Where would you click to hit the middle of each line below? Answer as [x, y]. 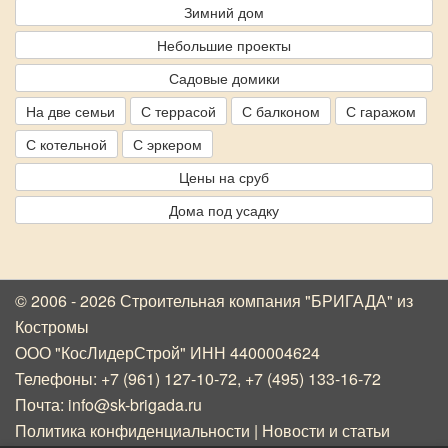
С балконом [281, 111]
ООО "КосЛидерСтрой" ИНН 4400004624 [167, 353]
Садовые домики [224, 78]
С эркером [167, 144]
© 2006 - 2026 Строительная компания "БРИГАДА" [206, 301]
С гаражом [381, 111]
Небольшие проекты [224, 45]
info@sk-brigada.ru [135, 405]
